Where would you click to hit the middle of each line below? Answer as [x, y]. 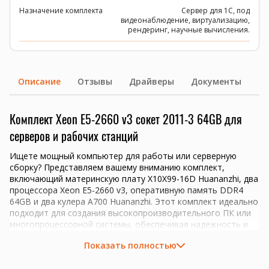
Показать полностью [130, 245]
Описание [39, 81]
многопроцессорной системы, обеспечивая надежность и [129, 224]
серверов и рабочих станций [74, 136]
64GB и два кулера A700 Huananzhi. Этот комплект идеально [134, 201]
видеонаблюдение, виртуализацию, [185, 20]
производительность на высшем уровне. [93, 236]
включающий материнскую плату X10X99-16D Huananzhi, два [134, 179]
